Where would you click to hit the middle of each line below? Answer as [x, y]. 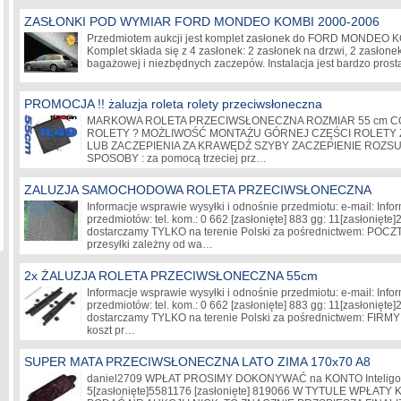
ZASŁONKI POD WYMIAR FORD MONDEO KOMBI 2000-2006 [202, 21]
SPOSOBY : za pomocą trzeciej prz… [178, 158]
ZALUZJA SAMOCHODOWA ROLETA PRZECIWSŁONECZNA [198, 190]
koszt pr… [112, 330]
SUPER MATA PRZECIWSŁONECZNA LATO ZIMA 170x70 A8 [197, 362]
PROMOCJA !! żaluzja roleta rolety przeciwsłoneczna [173, 104]
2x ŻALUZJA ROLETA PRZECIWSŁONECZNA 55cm [171, 276]
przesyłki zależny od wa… [151, 244]
